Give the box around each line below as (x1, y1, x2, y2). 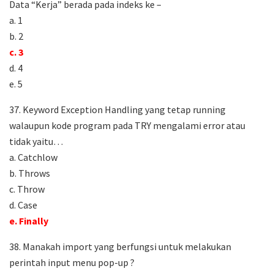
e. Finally (9, 215, 48, 228)
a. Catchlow (9, 151, 57, 164)
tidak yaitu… (9, 135, 63, 148)
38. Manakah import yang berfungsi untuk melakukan (9, 240, 231, 253)
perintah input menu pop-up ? (9, 256, 135, 269)
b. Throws (9, 167, 50, 180)
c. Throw (9, 183, 45, 196)
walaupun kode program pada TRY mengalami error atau (9, 119, 245, 132)
